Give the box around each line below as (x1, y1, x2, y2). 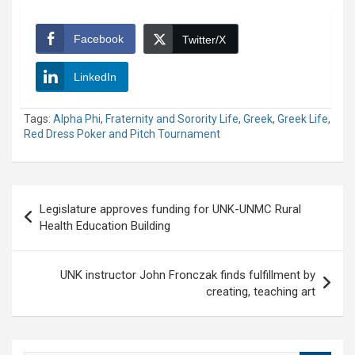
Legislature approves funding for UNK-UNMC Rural (40, 201, 301, 216)
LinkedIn (74, 70, 116, 83)
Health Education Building (40, 218, 170, 233)
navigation (11, 210, 104, 234)
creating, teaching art (206, 284, 315, 299)
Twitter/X (182, 32, 226, 46)
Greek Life (277, 112, 328, 125)
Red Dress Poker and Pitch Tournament (24, 127, 220, 140)
